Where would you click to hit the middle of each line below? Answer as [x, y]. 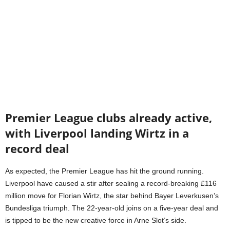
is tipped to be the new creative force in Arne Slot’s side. [96, 221]
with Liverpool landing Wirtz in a [97, 133]
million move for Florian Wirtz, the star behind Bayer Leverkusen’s [112, 196]
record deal [37, 149]
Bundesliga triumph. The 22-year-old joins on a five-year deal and [112, 208]
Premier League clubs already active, [109, 118]
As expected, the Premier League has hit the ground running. [104, 171]
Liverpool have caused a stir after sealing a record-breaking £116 [111, 184]
